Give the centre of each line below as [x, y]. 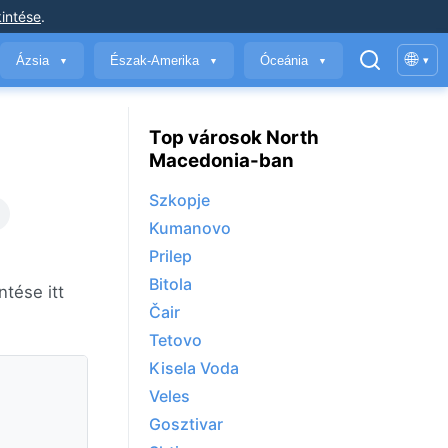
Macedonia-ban [221, 160]
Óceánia [286, 60]
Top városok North [234, 137]
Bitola [170, 284]
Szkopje [179, 200]
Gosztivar [186, 424]
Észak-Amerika [156, 60]
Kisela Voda [194, 368]
